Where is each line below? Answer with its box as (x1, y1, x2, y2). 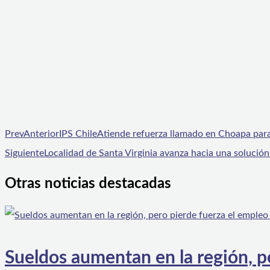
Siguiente (5, 148, 44, 158)
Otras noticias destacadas (5, 176, 171, 191)
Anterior (24, 128, 59, 139)
